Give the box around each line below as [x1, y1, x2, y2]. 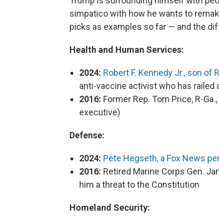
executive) [79, 107, 120, 117]
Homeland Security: [69, 202, 150, 213]
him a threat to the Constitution [79, 179, 199, 190]
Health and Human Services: [69, 44, 184, 55]
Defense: [69, 130, 105, 140]
